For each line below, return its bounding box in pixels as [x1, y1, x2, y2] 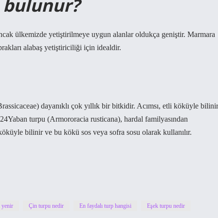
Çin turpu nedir [29, 202, 64, 209]
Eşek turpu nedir [147, 202, 185, 209]
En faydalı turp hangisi [79, 202, 131, 209]
